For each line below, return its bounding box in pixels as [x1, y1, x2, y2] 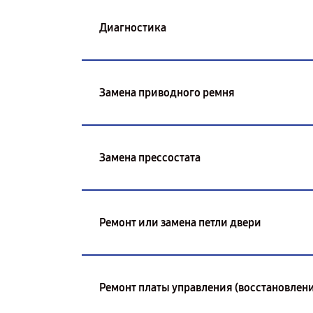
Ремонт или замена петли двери [99, 215, 261, 229]
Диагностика [99, 20, 166, 34]
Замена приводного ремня [99, 85, 235, 99]
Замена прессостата [99, 150, 201, 164]
